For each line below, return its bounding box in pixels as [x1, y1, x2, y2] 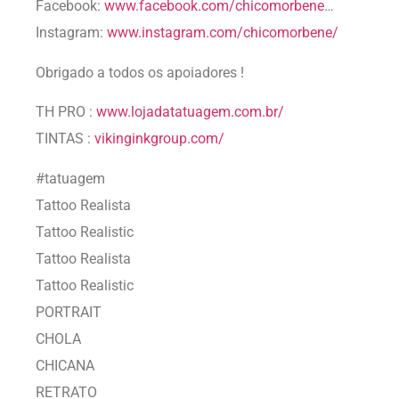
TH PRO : [36, 103, 96, 121]
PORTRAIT [36, 303, 102, 321]
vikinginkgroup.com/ [94, 130, 224, 148]
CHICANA [36, 356, 94, 374]
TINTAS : [36, 130, 94, 148]
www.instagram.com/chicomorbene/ [107, 24, 338, 42]
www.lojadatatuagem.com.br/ [96, 103, 284, 121]
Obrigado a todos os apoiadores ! [36, 63, 244, 81]
